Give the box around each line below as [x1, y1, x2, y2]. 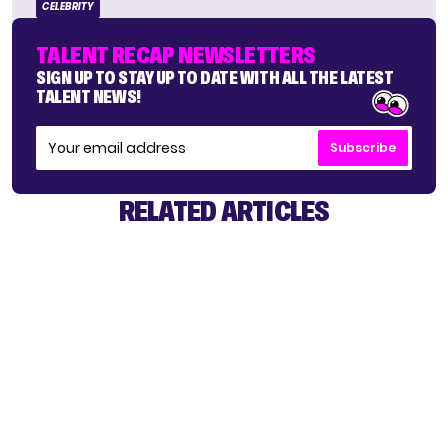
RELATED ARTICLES [118, 193, 330, 228]
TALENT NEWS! [36, 86, 141, 108]
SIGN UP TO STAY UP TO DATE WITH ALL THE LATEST [36, 67, 394, 89]
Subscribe [330, 139, 396, 157]
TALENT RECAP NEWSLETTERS [36, 41, 316, 69]
